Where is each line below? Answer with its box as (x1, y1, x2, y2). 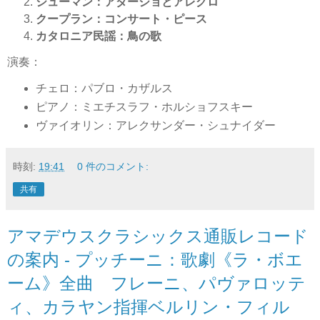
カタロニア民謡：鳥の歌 (36, 30, 161, 43)
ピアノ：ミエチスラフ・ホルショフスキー (35, 100, 253, 113)
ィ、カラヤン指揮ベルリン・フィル (7, 296, 290, 316)
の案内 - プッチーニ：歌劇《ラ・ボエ (7, 249, 303, 269)
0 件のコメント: (77, 160, 149, 172)
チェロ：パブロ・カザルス (35, 81, 173, 94)
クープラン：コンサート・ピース (36, 13, 207, 26)
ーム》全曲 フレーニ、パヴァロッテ (7, 273, 306, 293)
